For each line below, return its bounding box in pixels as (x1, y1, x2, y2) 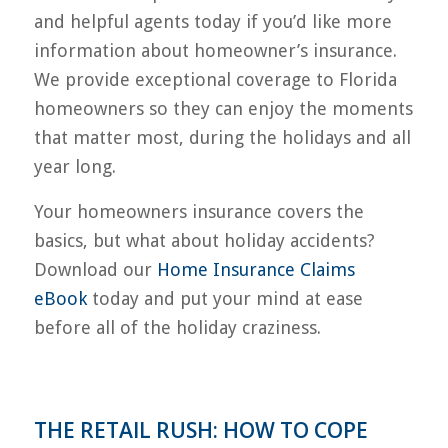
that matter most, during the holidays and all (33, 127, 411, 149)
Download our (33, 258, 157, 280)
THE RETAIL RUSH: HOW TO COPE (33, 415, 368, 444)
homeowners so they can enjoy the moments (33, 98, 413, 120)
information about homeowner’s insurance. (33, 40, 397, 62)
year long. (33, 156, 116, 178)
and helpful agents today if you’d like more (33, 11, 392, 33)
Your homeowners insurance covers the (33, 200, 364, 222)
